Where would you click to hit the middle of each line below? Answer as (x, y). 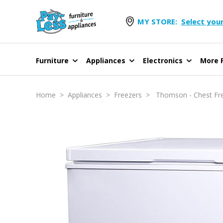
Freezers (128, 95)
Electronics (163, 60)
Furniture (52, 60)
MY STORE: (158, 22)
